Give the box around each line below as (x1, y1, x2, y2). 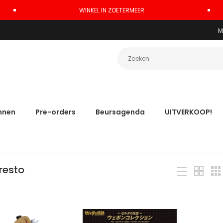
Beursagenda (95, 107, 145, 117)
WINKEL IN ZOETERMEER (79, 6, 144, 14)
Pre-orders (35, 107, 76, 117)
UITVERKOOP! (164, 107, 212, 117)
